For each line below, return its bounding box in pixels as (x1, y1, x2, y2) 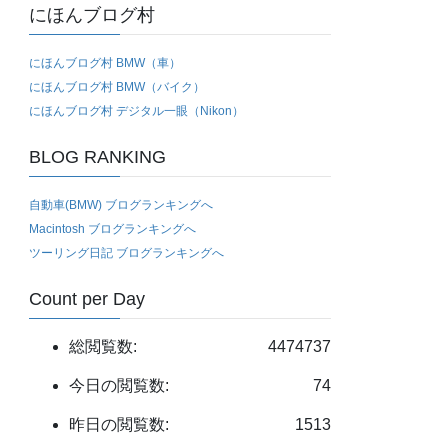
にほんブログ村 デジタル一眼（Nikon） (29, 104, 245, 119)
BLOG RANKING (29, 147, 167, 168)
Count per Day (29, 289, 146, 310)
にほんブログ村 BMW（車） (29, 56, 182, 71)
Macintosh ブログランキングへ (29, 222, 197, 237)
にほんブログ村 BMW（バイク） (29, 80, 206, 95)
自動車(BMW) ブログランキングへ (29, 198, 214, 213)
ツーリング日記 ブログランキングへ (29, 246, 225, 261)
